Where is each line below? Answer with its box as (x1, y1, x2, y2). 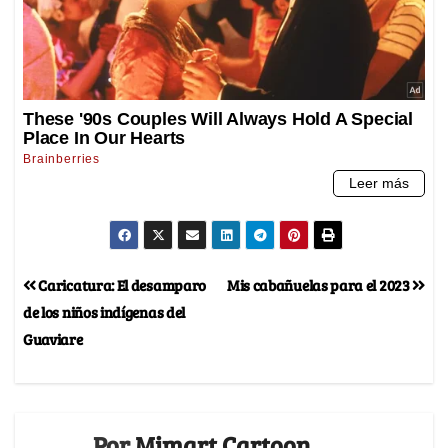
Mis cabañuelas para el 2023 (226, 274, 413, 296)
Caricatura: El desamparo (35, 274, 207, 296)
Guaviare (23, 328, 83, 350)
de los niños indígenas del (23, 301, 186, 323)
